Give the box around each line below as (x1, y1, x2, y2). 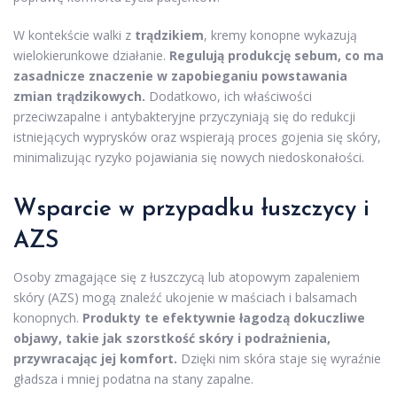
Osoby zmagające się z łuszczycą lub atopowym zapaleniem (13, 269, 360, 286)
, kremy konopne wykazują (204, 27, 357, 44)
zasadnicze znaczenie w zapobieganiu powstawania (13, 67, 347, 85)
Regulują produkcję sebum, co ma (169, 47, 384, 65)
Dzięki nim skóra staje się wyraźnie (177, 350, 381, 368)
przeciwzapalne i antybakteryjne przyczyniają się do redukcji (13, 108, 355, 126)
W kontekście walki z (13, 27, 135, 44)
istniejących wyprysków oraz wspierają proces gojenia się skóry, (13, 128, 381, 146)
